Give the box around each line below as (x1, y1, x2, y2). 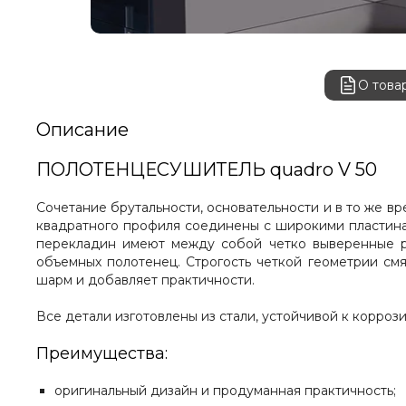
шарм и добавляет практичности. (36, 272, 255, 289)
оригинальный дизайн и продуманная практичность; (54, 382, 396, 400)
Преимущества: (36, 343, 168, 364)
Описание (36, 119, 129, 141)
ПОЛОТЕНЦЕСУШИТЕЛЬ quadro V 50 (36, 159, 377, 181)
